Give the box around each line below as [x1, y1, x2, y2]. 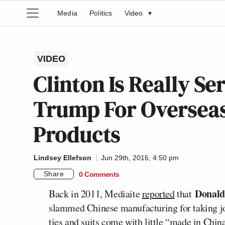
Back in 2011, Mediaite [49, 187, 142, 200]
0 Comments [79, 170, 120, 178]
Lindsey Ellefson [34, 154, 91, 162]
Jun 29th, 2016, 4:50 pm [101, 154, 179, 162]
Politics [89, 9, 113, 17]
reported [142, 187, 175, 200]
